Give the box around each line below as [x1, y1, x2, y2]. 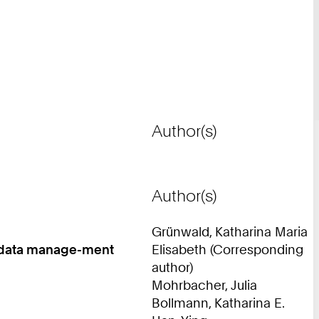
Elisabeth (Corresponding [152, 241, 303, 257]
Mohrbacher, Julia [152, 276, 257, 293]
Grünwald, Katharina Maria [152, 223, 308, 239]
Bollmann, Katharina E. [152, 294, 285, 310]
